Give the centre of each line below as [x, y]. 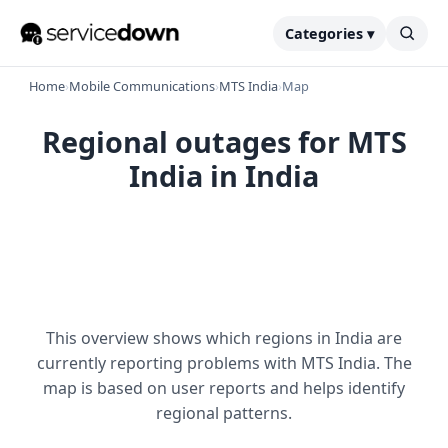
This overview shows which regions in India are [224, 338]
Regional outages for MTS [224, 141]
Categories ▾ [329, 33]
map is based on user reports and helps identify [224, 388]
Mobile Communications [142, 86]
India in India [224, 175]
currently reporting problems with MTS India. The [224, 363]
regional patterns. [224, 413]
